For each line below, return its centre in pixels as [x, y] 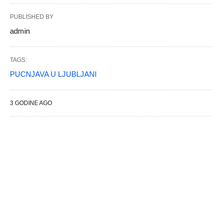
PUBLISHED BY [32, 17]
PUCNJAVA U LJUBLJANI [53, 74]
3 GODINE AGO [31, 103]
